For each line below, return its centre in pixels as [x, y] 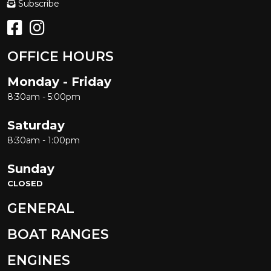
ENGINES [39, 261]
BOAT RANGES [58, 235]
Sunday [31, 169]
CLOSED [25, 184]
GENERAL [41, 209]
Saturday [36, 126]
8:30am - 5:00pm [44, 97]
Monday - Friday [59, 82]
